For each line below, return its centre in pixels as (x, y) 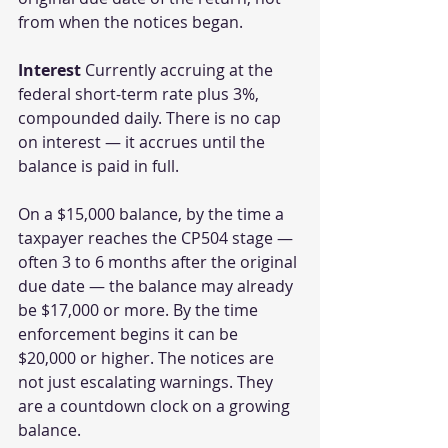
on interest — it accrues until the (143, 142)
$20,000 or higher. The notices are (148, 358)
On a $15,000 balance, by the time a (153, 214)
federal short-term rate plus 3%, (140, 94)
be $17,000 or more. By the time (140, 310)
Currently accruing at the (179, 70)
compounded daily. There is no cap (151, 118)
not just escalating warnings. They (147, 382)
